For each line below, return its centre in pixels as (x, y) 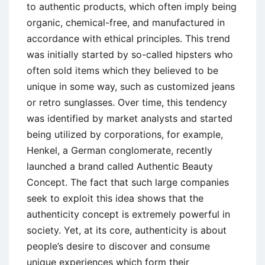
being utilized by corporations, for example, (125, 135)
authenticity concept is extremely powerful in (128, 214)
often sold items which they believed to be (122, 71)
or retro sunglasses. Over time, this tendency (127, 103)
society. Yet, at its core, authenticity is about (127, 230)
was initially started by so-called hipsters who (130, 55)
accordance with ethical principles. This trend (128, 39)
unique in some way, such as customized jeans (131, 87)
